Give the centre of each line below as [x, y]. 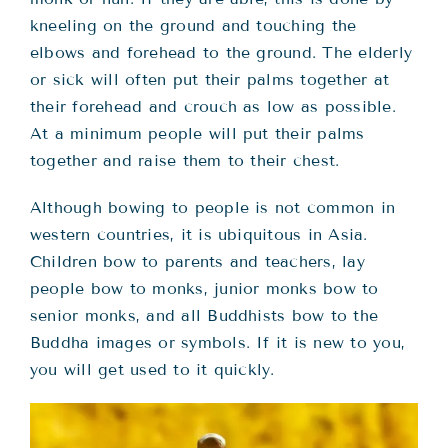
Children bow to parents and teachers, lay [197, 262]
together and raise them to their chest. [185, 161]
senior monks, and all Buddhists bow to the [204, 316]
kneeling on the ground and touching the [193, 26]
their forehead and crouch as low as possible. [213, 107]
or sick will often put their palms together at [210, 80]
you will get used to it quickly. [152, 370]
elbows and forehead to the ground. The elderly [221, 53]
